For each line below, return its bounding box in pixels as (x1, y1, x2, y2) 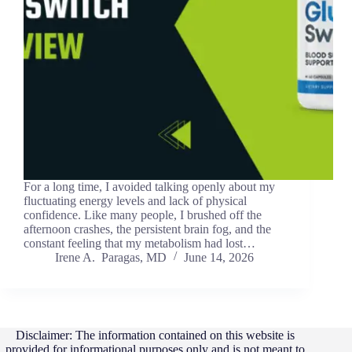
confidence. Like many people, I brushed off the (24, 208, 262, 222)
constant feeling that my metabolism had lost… (24, 236, 255, 251)
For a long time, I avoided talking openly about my (24, 180, 275, 194)
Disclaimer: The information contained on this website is (15, 328, 295, 343)
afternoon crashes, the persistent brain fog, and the (24, 222, 271, 236)
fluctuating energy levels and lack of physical (24, 194, 247, 208)
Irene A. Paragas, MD (55, 251, 167, 265)
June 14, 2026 (184, 251, 254, 265)
